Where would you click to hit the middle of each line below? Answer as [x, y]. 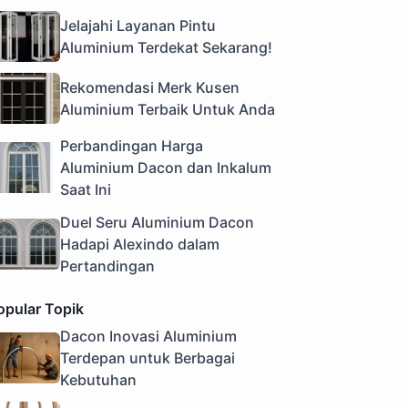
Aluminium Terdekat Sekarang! [166, 47]
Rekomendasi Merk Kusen [150, 87]
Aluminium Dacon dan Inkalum [166, 167]
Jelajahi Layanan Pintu [138, 25]
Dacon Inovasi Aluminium [148, 337]
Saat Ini [86, 189]
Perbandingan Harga [132, 145]
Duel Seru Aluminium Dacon [157, 222]
